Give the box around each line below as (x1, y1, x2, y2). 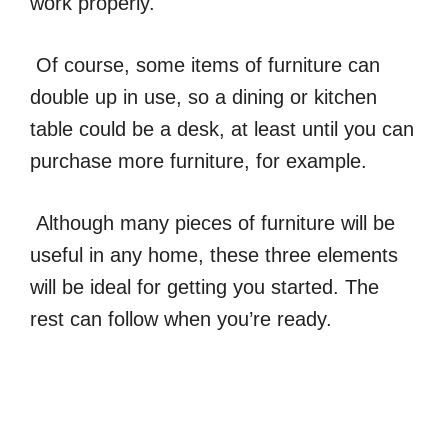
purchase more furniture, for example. (30, 150, 373, 173)
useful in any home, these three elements (30, 244, 398, 267)
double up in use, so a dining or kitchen (30, 86, 377, 109)
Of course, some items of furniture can (36, 54, 380, 77)
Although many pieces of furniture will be (36, 212, 395, 235)
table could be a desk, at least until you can (30, 118, 414, 141)
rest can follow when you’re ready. (30, 308, 338, 331)
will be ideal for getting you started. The (30, 276, 379, 299)
